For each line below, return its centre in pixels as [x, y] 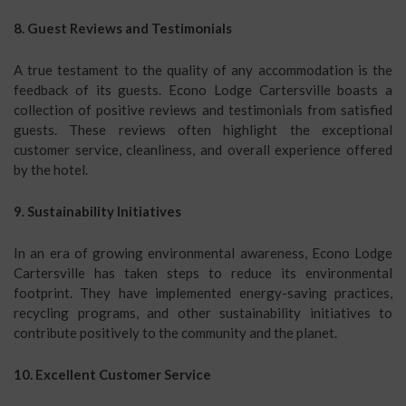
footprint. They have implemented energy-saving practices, [203, 293]
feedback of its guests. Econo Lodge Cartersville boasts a [203, 90]
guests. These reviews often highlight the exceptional [203, 130]
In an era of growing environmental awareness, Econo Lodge [203, 253]
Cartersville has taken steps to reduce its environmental [203, 273]
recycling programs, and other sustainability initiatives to [203, 313]
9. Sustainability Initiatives [97, 211]
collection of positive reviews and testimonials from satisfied [203, 110]
